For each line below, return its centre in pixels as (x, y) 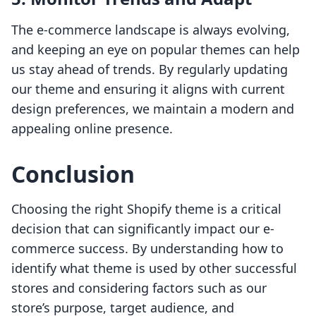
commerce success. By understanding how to (147, 249)
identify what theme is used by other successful (154, 268)
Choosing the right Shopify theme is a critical (146, 209)
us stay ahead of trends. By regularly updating (150, 69)
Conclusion (73, 174)
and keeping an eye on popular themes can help (156, 50)
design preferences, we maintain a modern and (153, 109)
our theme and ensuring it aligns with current (148, 89)
